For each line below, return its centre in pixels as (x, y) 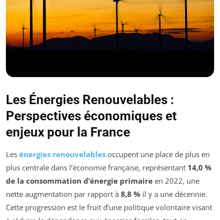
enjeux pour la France (68, 132)
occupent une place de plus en (158, 154)
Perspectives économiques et (91, 116)
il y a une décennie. (174, 194)
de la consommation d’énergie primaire (79, 181)
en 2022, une (176, 181)
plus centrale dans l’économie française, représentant (97, 168)
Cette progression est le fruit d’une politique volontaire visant (109, 207)
